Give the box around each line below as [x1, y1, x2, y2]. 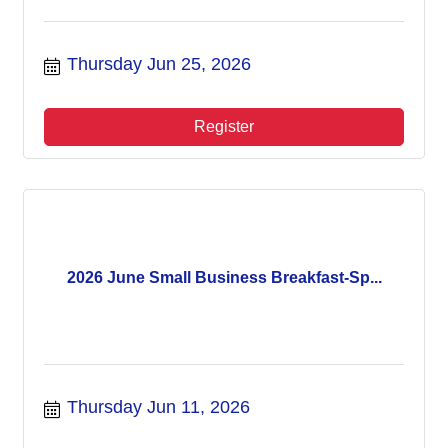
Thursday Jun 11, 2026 [66, 397, 250, 417]
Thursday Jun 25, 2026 [66, 54, 251, 74]
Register [194, 118, 254, 135]
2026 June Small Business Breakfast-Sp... [66, 268, 382, 286]
